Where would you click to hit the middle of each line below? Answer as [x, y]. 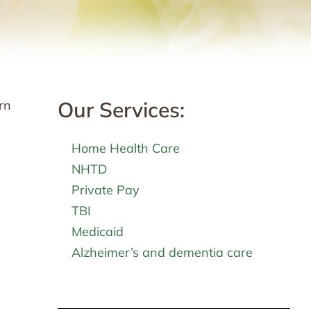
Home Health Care [125, 148]
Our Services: [121, 109]
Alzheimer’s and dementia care [162, 252]
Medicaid [97, 231]
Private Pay [105, 190]
